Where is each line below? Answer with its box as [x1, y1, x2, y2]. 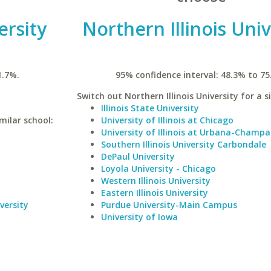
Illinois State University [100, 102, 199, 114]
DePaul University [100, 151, 175, 162]
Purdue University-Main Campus [100, 199, 237, 211]
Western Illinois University [100, 175, 211, 186]
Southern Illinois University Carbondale [100, 139, 266, 150]
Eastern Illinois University [100, 187, 208, 198]
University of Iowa [100, 211, 178, 223]
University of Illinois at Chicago [100, 114, 233, 126]
